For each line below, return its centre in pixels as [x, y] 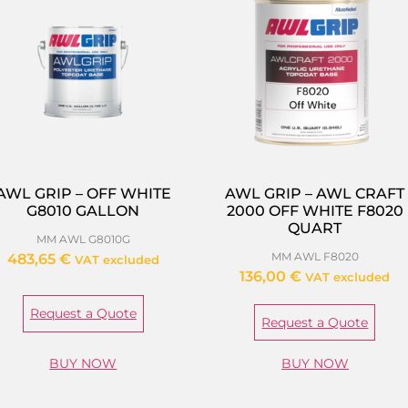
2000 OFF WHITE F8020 [315, 210]
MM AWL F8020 [315, 256]
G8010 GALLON [83, 210]
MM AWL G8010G [83, 239]
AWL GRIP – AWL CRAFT [315, 193]
